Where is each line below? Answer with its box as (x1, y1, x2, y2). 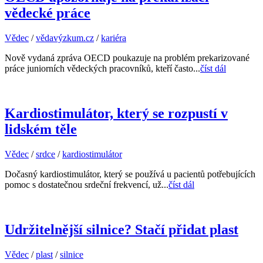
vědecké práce (5, 5, 90, 21)
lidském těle (5, 122, 77, 137)
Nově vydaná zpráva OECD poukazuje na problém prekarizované (5, 53, 249, 63)
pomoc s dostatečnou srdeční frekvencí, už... (5, 180, 168, 190)
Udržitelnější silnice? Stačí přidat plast (5, 221, 238, 237)
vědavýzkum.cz (36, 33, 94, 43)
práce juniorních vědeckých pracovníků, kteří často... (5, 63, 200, 74)
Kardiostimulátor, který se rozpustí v (5, 106, 228, 122)
